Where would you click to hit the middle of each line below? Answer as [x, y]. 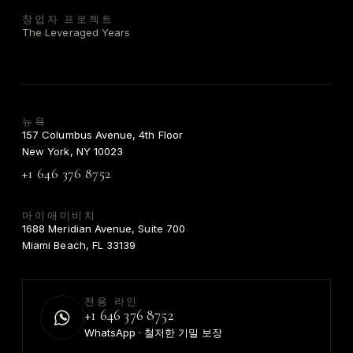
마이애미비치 [60, 216]
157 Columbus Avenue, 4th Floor [102, 135]
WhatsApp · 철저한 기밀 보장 [153, 332]
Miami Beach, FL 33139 [79, 245]
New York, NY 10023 [73, 152]
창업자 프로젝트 [68, 19]
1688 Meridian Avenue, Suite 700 [104, 229]
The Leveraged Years [76, 33]
